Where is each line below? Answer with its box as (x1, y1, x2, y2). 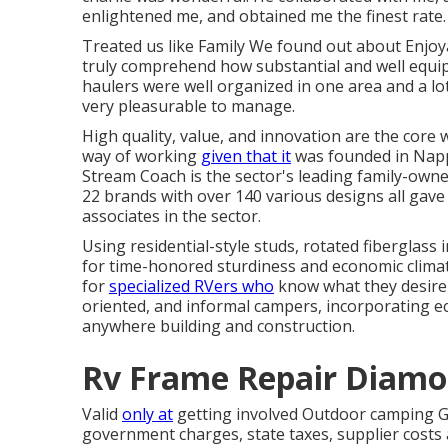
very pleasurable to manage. (82, 95, 295, 117)
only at (122, 403, 173, 425)
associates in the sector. (82, 205, 261, 227)
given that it (201, 145, 291, 167)
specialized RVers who (109, 275, 274, 297)
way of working (82, 145, 201, 167)
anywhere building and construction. (82, 315, 355, 337)
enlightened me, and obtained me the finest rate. (82, 5, 446, 27)
